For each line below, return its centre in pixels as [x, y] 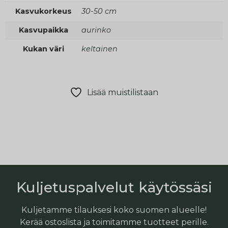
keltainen [99, 49]
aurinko [96, 30]
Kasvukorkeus [43, 11]
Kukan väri [43, 49]
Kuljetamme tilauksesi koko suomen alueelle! [114, 210]
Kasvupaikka [43, 30]
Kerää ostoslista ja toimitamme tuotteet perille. [114, 222]
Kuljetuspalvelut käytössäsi [114, 187]
